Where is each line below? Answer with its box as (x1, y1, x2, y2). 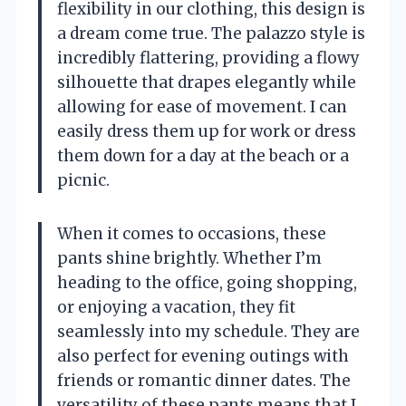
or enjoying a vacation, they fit (57, 297, 295, 318)
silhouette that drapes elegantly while (57, 72, 356, 93)
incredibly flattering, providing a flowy (57, 48, 360, 69)
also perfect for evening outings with (57, 346, 349, 367)
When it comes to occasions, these (57, 224, 326, 245)
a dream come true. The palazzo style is (57, 24, 365, 44)
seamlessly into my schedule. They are (57, 322, 360, 343)
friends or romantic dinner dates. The (57, 371, 351, 391)
